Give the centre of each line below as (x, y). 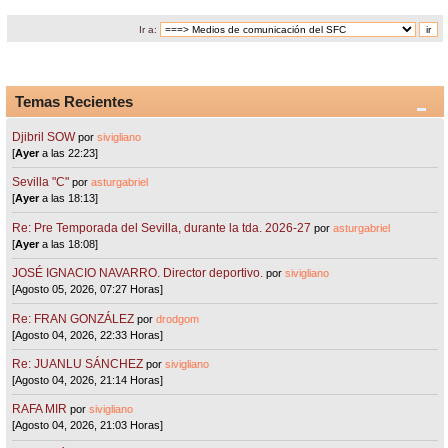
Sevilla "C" (42, 182)
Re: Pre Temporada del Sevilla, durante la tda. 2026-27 (162, 227)
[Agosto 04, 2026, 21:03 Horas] (88, 425)
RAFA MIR (40, 409)
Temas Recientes (74, 101)
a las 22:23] (69, 152)
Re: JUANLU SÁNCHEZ (78, 363)
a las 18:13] (69, 198)
